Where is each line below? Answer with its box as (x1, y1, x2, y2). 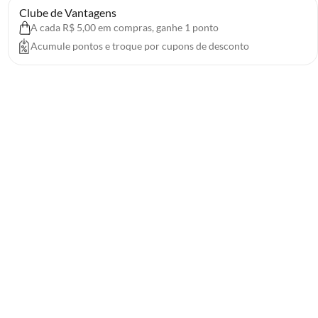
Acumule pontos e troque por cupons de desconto (30, 40, 249, 52)
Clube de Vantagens (18, 6, 116, 19)
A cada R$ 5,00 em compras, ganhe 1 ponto (30, 21, 219, 33)
